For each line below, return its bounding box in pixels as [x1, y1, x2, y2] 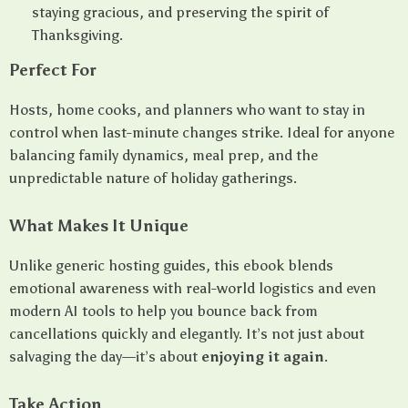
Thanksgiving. [32, 26, 123, 44]
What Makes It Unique [9, 216, 189, 236]
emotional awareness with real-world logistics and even [9, 280, 376, 297]
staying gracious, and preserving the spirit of [32, 4, 329, 21]
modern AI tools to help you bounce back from [9, 302, 318, 320]
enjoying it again [201, 348, 324, 365]
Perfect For [9, 60, 97, 80]
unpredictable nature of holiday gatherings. [9, 169, 297, 187]
